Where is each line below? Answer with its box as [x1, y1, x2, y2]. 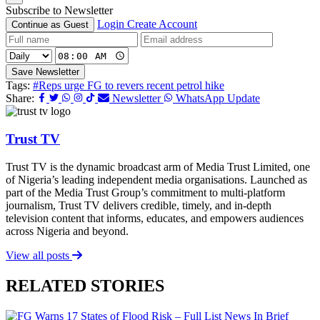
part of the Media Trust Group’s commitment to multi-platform [6, 186, 285, 199]
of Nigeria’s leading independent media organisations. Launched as [6, 173, 307, 186]
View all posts [6, 249, 72, 261]
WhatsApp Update [173, 92, 260, 105]
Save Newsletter [11, 66, 79, 78]
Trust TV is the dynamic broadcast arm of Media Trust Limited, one [6, 160, 310, 173]
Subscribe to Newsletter [6, 4, 113, 17]
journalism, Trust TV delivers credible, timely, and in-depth [6, 199, 271, 211]
